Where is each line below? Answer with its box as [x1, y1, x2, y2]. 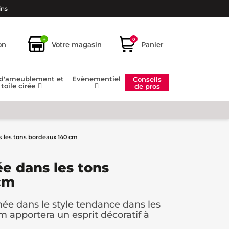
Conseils [132, 75, 162, 83]
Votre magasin [52, 40, 102, 49]
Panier [141, 40, 163, 49]
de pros [134, 82, 160, 90]
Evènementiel [72, 75, 121, 83]
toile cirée [1, 82, 37, 90]
